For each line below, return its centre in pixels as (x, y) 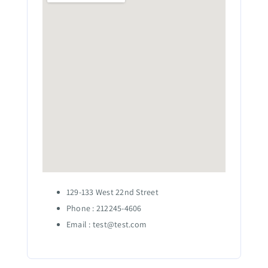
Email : (80, 224)
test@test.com (120, 224)
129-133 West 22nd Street (112, 192)
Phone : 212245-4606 (104, 208)
